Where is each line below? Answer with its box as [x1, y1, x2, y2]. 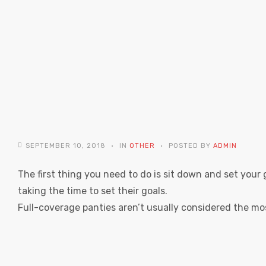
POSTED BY [166, 141, 213, 150]
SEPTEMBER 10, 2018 [26, 141, 106, 150]
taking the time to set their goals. [18, 185, 167, 197]
